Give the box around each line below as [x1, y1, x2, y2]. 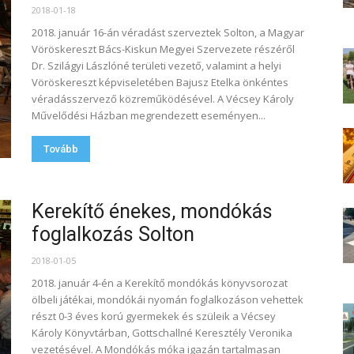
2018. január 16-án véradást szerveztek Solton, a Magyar [32, 25, 304, 40]
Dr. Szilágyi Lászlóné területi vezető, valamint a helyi [32, 58, 281, 73]
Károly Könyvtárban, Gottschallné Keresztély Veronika [32, 326, 292, 340]
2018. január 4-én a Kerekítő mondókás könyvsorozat [32, 276, 288, 290]
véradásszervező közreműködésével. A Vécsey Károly [32, 92, 294, 106]
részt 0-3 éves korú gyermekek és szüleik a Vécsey [32, 309, 276, 323]
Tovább [43, 143, 78, 155]
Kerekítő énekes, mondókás [32, 200, 273, 223]
